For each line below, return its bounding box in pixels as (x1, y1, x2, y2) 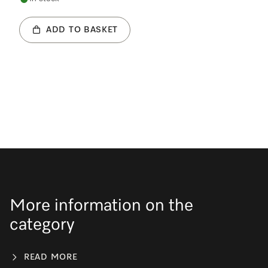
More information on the (10, 197, 193, 214)
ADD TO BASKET (46, 25, 118, 34)
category (10, 217, 75, 233)
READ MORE (24, 252, 78, 261)
